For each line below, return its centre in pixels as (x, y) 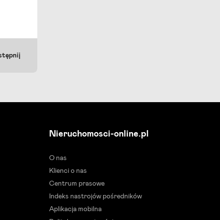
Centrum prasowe (77, 184)
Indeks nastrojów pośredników (96, 196)
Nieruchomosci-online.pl (99, 134)
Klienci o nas (68, 171)
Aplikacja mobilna (75, 209)
